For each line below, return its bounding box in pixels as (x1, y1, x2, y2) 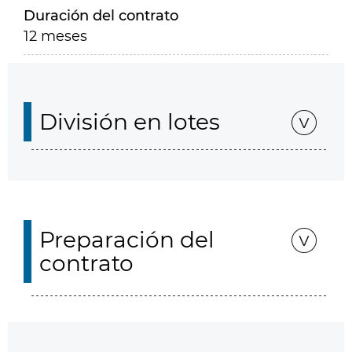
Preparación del (39, 226, 214, 253)
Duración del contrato (24, 7, 178, 24)
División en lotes (39, 108, 220, 135)
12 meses (24, 27, 87, 45)
